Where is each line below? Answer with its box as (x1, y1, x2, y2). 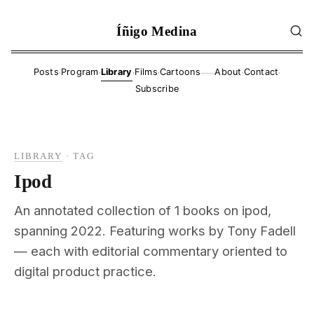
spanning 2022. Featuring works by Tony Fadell (14, 222, 296, 238)
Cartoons (159, 67, 200, 78)
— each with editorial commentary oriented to (14, 243, 287, 259)
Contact (243, 67, 279, 78)
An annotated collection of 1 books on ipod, (14, 202, 271, 218)
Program (60, 67, 99, 78)
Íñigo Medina (116, 23, 198, 39)
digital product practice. (14, 263, 156, 279)
